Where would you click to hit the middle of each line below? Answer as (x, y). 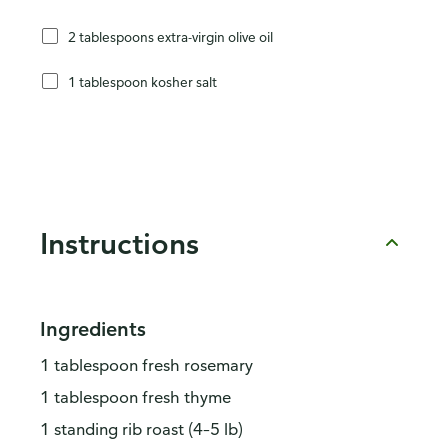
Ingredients (93, 329)
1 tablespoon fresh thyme (135, 397)
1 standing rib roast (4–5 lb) (141, 429)
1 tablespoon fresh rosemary (146, 365)
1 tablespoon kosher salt (142, 81)
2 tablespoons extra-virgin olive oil (170, 36)
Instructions (119, 242)
